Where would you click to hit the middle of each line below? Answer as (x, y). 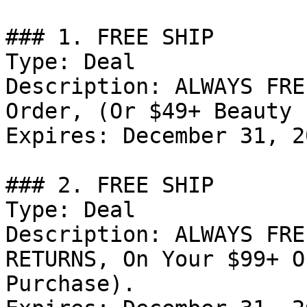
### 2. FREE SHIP (110, 185)
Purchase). (71, 284)
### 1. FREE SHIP (110, 37)
